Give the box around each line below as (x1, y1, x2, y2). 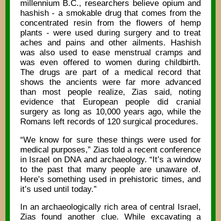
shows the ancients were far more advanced (20, 77, 201, 87)
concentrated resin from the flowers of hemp (20, 18, 201, 28)
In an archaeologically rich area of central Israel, (20, 202, 201, 212)
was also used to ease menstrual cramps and (20, 48, 201, 58)
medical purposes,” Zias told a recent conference (20, 145, 201, 154)
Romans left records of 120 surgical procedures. (20, 117, 198, 127)
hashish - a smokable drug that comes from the (20, 8, 201, 18)
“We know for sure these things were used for (20, 135, 201, 145)
